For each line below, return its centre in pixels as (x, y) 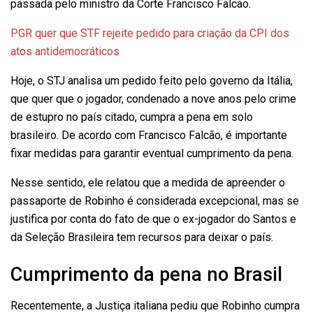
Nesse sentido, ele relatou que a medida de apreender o (148, 182)
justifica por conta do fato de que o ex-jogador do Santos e (153, 219)
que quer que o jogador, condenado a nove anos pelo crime (153, 99)
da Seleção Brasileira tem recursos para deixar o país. (142, 237)
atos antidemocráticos (65, 51)
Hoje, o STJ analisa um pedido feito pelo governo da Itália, (152, 80)
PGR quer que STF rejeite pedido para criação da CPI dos (150, 33)
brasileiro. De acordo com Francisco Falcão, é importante (149, 135)
